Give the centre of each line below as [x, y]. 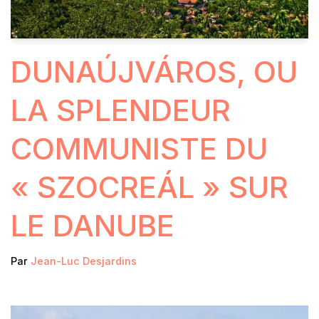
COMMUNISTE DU [139, 149]
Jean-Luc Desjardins [84, 261]
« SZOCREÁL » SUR [150, 187]
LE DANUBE [93, 226]
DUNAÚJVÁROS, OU [154, 72]
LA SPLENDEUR [121, 110]
